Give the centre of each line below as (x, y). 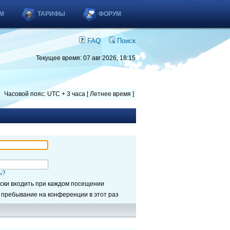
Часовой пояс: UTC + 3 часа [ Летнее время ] (69, 94)
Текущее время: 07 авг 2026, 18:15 (86, 58)
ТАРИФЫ (51, 14)
